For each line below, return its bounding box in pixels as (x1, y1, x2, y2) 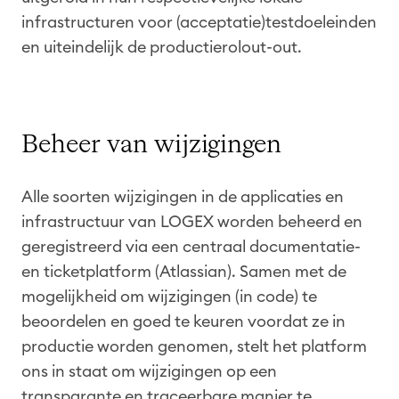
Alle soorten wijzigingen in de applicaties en (21, 188, 344, 205)
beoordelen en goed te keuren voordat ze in (21, 313, 346, 330)
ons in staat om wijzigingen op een (21, 362, 277, 379)
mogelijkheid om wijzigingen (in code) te (21, 288, 317, 305)
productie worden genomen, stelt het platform (21, 338, 367, 354)
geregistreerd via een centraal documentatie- (21, 238, 361, 255)
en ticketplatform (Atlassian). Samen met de (21, 263, 346, 280)
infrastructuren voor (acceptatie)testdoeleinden (21, 13, 377, 30)
